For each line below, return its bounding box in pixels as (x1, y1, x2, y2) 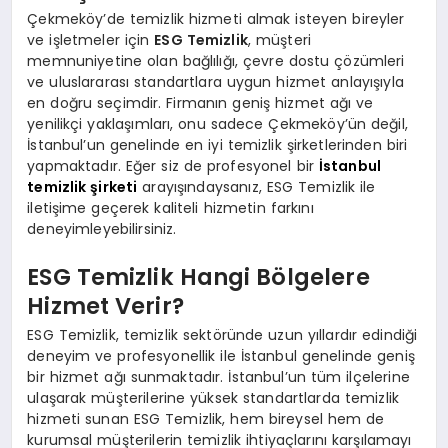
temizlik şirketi (27, 177, 138, 198)
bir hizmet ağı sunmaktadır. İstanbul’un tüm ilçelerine (27, 367, 410, 388)
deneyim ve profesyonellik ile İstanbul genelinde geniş (27, 346, 415, 367)
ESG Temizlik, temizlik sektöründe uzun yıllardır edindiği (27, 325, 418, 346)
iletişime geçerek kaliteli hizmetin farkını (27, 198, 314, 219)
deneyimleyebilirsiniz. (27, 219, 177, 240)
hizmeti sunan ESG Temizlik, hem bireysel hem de (27, 409, 385, 430)
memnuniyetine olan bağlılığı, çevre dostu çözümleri (27, 51, 405, 72)
